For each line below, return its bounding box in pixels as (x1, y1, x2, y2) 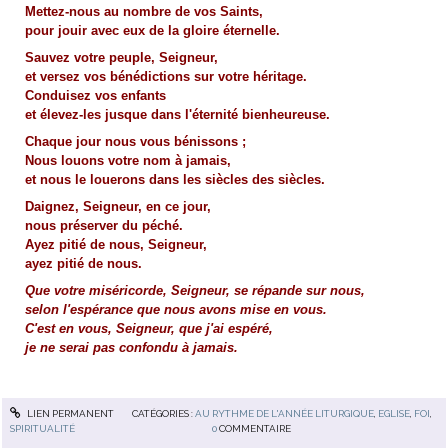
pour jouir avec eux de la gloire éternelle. (24, 22, 280, 38)
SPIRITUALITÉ (10, 423, 76, 435)
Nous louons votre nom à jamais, (24, 153, 231, 169)
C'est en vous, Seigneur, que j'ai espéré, (24, 321, 273, 337)
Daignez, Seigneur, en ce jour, (24, 199, 211, 215)
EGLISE (377, 407, 410, 419)
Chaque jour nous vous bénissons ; (24, 134, 246, 150)
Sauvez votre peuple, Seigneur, (24, 49, 218, 65)
